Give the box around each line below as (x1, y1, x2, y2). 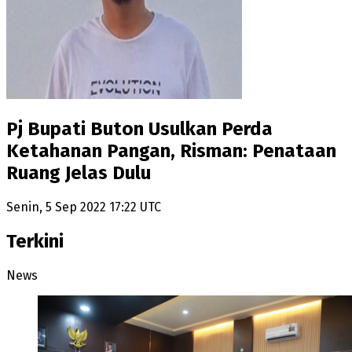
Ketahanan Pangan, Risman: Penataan (6, 139, 336, 162)
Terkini (6, 229, 64, 252)
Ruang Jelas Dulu (6, 161, 151, 184)
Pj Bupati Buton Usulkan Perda (6, 117, 273, 140)
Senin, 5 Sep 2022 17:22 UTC (6, 199, 161, 214)
